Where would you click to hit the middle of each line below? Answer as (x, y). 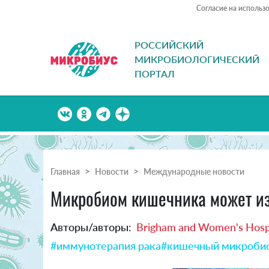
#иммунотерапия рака (106, 246)
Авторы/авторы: (91, 227)
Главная (65, 172)
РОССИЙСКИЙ (169, 45)
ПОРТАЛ (155, 74)
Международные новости (194, 172)
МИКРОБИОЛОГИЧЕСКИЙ (197, 59)
